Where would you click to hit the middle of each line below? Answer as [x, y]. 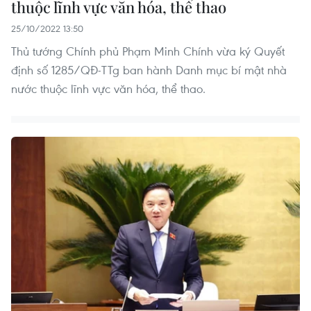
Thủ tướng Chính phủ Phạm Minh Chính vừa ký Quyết [148, 51]
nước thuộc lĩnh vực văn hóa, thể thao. [108, 89]
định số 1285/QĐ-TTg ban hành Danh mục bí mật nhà [149, 70]
